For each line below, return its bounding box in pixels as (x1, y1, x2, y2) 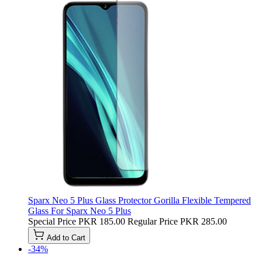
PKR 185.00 (78, 216, 125, 226)
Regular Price (127, 216, 178, 226)
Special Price (28, 216, 76, 226)
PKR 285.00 (180, 216, 227, 226)
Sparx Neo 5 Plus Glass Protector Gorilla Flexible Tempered (28, 195, 251, 205)
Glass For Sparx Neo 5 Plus (28, 205, 131, 216)
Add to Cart (47, 233, 85, 242)
